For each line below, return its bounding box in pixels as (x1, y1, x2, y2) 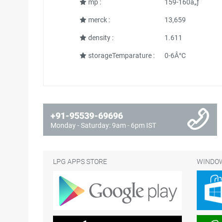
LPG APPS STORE (53, 158, 107, 166)
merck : (88, 16, 110, 24)
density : (88, 34, 113, 42)
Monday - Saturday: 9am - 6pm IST (51, 121, 156, 129)
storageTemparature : (88, 52, 155, 59)
